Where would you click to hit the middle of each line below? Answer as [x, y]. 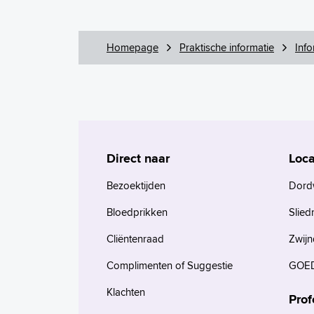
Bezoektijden [136, 185]
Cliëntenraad [135, 239]
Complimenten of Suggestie [170, 265]
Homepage [132, 47]
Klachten [126, 292]
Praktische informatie [227, 47]
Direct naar [138, 158]
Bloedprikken [137, 212]
